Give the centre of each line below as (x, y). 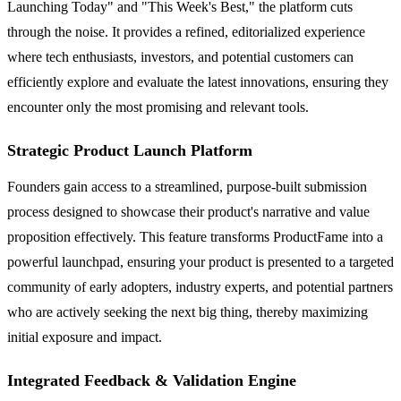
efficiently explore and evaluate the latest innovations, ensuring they (198, 81)
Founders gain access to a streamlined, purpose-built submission (187, 186)
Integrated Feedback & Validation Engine (152, 380)
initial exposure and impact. (85, 337)
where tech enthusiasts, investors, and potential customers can (180, 56)
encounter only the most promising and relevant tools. (158, 107)
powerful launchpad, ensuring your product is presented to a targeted (200, 261)
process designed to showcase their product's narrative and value (188, 211)
